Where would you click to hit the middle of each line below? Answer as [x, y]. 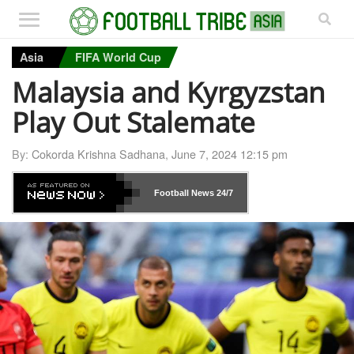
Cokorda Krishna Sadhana [98, 153]
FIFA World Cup [118, 57]
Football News [184, 192]
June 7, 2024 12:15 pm [230, 153]
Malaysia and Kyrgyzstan [168, 91]
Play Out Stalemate [134, 121]
